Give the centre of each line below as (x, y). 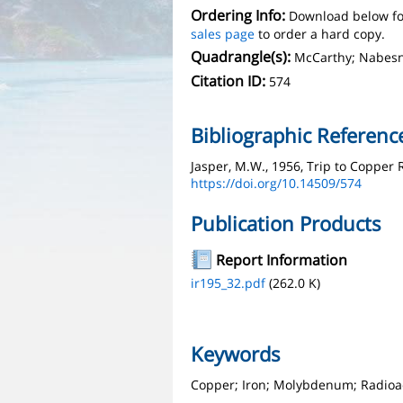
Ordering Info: (238, 15)
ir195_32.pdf (228, 283)
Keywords (236, 354)
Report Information (282, 260)
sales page (223, 34)
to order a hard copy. (320, 34)
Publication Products (286, 223)
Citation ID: (228, 81)
